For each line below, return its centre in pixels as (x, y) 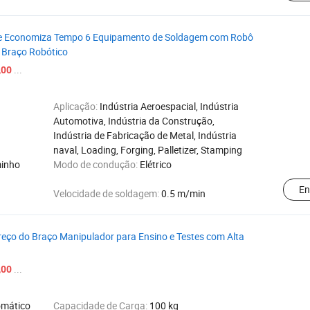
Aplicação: (76, 106)
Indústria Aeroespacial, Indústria (169, 106)
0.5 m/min (183, 193)
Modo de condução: (97, 164)
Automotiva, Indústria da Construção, (134, 121)
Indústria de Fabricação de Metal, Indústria (145, 135)
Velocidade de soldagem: (107, 193)
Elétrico (156, 164)
